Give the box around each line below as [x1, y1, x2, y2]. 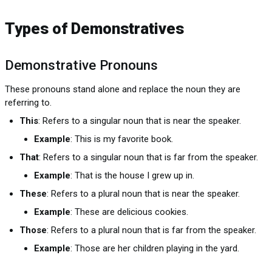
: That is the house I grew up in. [70, 169, 194, 181]
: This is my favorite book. [70, 133, 173, 144]
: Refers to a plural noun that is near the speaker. [47, 188, 240, 199]
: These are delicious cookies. [70, 206, 188, 217]
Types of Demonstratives [5, 19, 184, 38]
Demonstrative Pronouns [5, 56, 158, 73]
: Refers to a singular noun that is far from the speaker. [39, 151, 258, 163]
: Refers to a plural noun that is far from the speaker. [47, 224, 256, 236]
